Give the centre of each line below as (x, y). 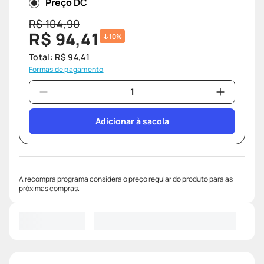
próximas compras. (49, 189)
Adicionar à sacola (132, 121)
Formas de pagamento (66, 70)
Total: (42, 57)
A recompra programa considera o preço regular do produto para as (126, 179)
